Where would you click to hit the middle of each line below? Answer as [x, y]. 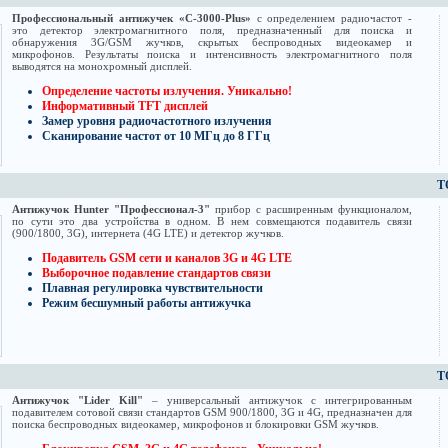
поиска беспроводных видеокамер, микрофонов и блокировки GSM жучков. [195, 424]
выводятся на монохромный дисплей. [102, 66]
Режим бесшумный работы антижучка [146, 303]
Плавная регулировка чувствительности [152, 288]
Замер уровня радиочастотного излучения [157, 121]
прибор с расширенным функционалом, [311, 209]
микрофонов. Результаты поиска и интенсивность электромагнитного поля [212, 54]
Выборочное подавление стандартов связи [156, 273]
